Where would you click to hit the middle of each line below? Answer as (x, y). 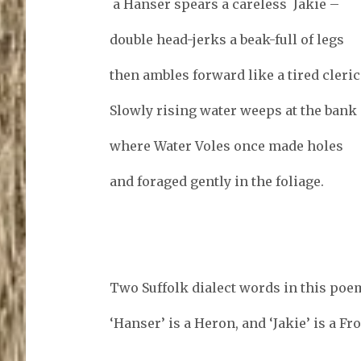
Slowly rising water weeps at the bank (233, 110)
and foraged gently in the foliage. (216, 181)
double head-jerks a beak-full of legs (226, 39)
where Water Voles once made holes (226, 145)
